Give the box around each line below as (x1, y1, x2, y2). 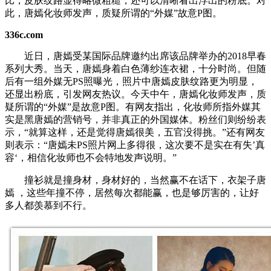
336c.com (5, 29, 43, 40)
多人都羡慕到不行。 (5, 200, 92, 211)
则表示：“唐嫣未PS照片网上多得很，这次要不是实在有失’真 (5, 139, 265, 150)
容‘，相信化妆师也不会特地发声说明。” (5, 152, 177, 163)
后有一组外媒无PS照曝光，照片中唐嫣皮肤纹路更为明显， (5, 76, 258, 87)
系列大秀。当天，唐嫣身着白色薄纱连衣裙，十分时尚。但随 (5, 63, 266, 74)
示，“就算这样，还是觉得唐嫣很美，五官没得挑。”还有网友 (5, 126, 265, 137)
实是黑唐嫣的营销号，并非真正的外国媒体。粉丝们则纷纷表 (5, 114, 266, 125)
